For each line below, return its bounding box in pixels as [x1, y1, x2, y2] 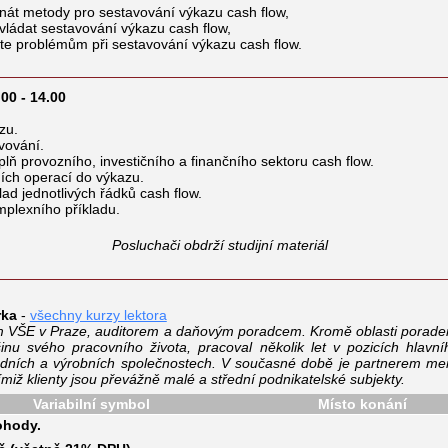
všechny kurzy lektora [29, 306, 167, 323]
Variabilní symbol [32, 395, 150, 412]
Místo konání [317, 395, 407, 412]
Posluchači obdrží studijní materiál [112, 236, 328, 253]
